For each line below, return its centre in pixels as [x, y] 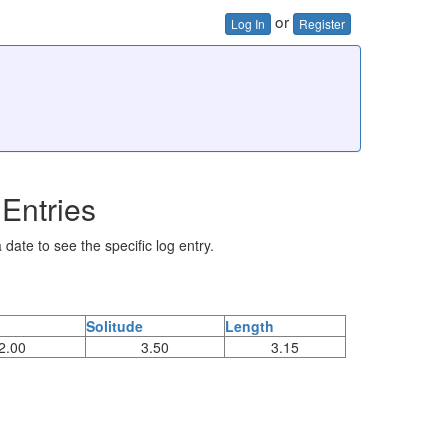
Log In [248, 23]
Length [249, 325]
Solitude [114, 325]
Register [322, 23]
